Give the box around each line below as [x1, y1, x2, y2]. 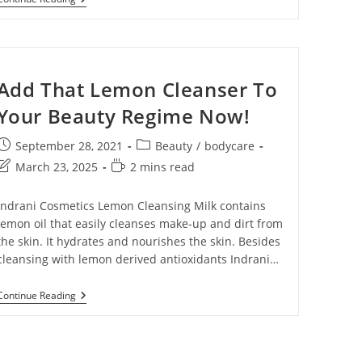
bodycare [204, 138, 255, 154]
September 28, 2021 [15, 138, 123, 154]
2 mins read [129, 159, 195, 175]
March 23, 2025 [15, 159, 98, 175]
